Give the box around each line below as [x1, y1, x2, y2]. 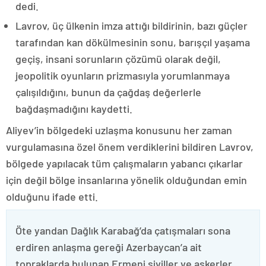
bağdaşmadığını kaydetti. [15, 102, 132, 115]
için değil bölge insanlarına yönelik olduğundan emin [6, 173, 247, 186]
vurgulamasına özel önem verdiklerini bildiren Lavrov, [6, 140, 254, 153]
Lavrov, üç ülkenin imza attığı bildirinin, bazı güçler [15, 18, 248, 32]
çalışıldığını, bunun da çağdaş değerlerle [15, 85, 201, 99]
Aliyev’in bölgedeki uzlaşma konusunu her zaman [6, 123, 232, 137]
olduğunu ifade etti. [6, 189, 98, 203]
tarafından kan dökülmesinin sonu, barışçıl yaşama [15, 35, 250, 49]
